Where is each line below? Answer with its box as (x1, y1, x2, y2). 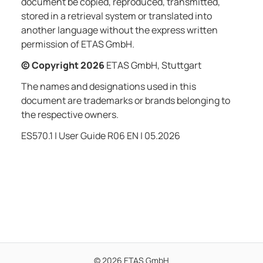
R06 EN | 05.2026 (107, 129, 180, 143)
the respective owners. (21, 108, 119, 122)
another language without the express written (21, 23, 218, 37)
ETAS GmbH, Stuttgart (104, 59, 201, 72)
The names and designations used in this (21, 80, 196, 93)
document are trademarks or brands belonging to (21, 94, 230, 107)
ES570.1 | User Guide (21, 129, 106, 143)
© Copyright (21, 59, 80, 72)
